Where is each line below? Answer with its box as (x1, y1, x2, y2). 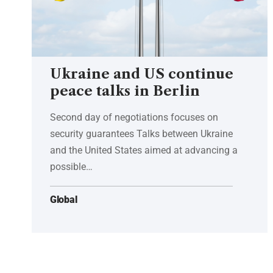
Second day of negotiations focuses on (50, 111, 218, 123)
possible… (50, 160, 93, 172)
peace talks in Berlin (50, 82, 200, 99)
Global (50, 193, 77, 205)
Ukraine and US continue (50, 65, 233, 82)
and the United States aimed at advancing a (50, 144, 238, 156)
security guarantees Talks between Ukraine (50, 127, 233, 140)
